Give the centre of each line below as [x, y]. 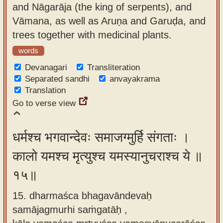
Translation [45, 90]
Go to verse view [44, 103]
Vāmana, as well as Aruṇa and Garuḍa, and [109, 21]
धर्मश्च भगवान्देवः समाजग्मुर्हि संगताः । [101, 137]
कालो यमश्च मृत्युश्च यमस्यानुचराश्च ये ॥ [108, 156]
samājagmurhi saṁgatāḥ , [70, 209]
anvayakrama [135, 79]
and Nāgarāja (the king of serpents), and [102, 7]
